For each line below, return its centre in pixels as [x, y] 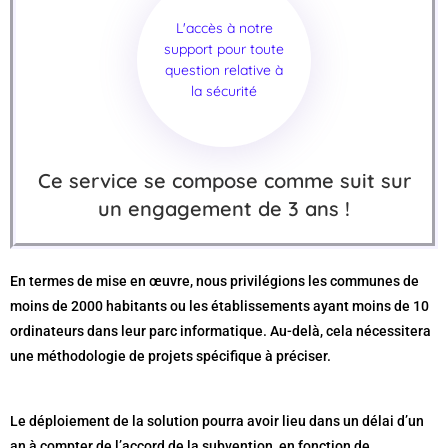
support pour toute [224, 49]
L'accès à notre [224, 28]
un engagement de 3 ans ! [224, 208]
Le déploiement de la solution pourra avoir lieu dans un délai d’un [217, 421]
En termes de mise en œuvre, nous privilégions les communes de [214, 281]
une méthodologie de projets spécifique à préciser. [170, 356]
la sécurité [224, 91]
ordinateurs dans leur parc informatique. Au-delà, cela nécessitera [220, 331]
